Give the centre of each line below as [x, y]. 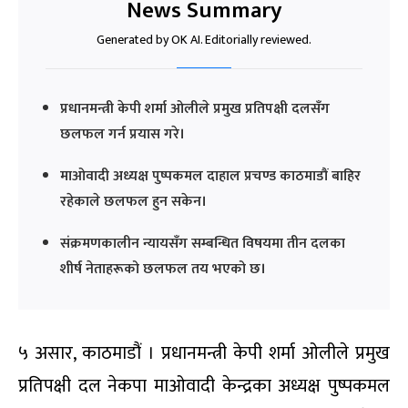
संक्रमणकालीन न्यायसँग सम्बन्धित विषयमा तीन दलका [203, 243]
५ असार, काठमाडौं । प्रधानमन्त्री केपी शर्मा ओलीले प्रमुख [204, 353]
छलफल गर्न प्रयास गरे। [122, 134]
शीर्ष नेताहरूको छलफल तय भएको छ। [163, 269]
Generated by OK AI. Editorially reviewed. [204, 39]
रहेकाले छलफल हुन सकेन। [133, 201]
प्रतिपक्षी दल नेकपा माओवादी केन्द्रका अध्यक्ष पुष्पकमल [204, 386]
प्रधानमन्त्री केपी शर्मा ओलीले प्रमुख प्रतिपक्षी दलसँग [195, 108]
